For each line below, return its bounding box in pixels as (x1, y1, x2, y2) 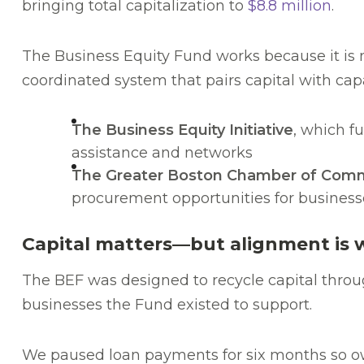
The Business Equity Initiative (71, 121, 293, 140)
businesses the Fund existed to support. (22, 296, 312, 314)
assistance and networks (71, 144, 253, 162)
